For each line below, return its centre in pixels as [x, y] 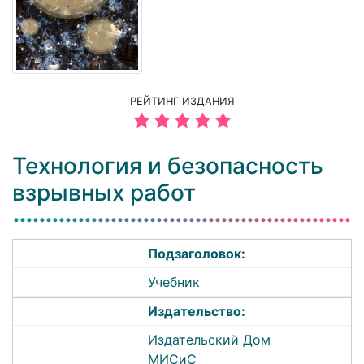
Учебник [174, 282]
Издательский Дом [210, 340]
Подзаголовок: [197, 254]
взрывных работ [104, 193]
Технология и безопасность [168, 166]
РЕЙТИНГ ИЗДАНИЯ [182, 102]
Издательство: [197, 312]
